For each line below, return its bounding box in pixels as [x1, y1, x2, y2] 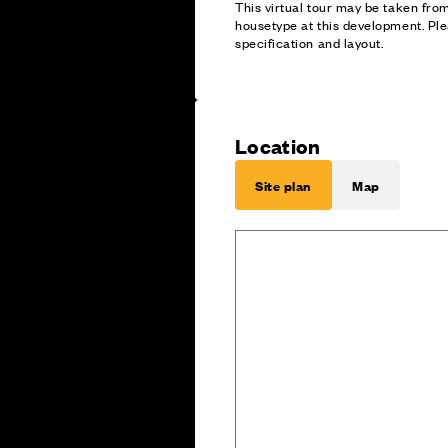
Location [235, 131, 321, 159]
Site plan [255, 174, 313, 195]
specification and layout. [235, 32, 384, 52]
